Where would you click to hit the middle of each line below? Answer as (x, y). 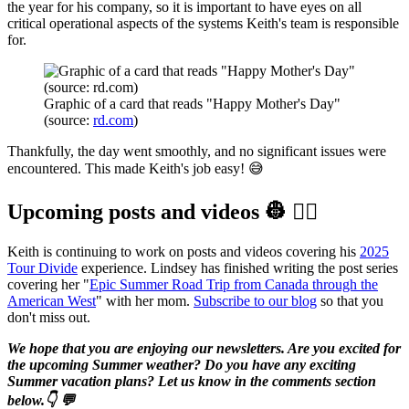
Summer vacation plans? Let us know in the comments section (192, 381)
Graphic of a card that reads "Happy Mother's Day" (192, 103)
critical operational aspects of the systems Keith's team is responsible (203, 23)
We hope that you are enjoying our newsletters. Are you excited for (204, 348)
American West (52, 300)
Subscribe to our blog (255, 300)
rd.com (113, 120)
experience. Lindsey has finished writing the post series (238, 267)
